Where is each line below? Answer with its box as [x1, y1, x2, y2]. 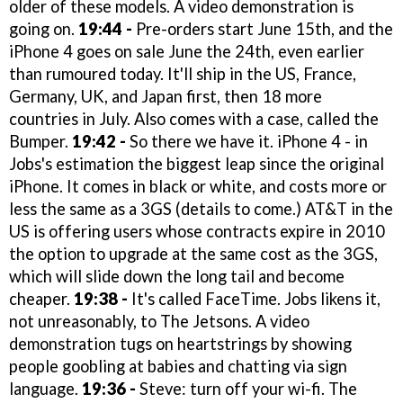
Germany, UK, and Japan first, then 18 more [9, 86, 322, 107]
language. [9, 379, 82, 399]
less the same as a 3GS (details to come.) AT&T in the [9, 199, 393, 219]
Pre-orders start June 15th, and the [132, 19, 393, 40]
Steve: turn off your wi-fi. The [136, 379, 357, 399]
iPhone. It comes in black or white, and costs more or [9, 176, 387, 197]
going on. [9, 19, 78, 40]
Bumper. [9, 131, 72, 152]
